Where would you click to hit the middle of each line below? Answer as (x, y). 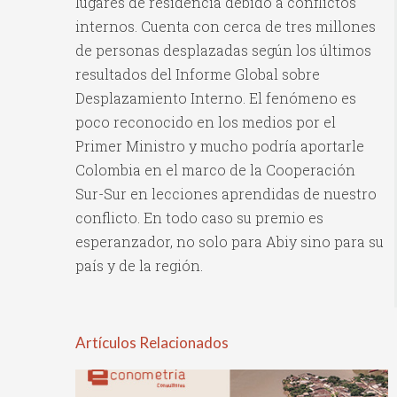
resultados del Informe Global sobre (198, 74)
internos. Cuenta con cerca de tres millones (226, 27)
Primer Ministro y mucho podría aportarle (220, 146)
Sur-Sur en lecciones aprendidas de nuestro (226, 194)
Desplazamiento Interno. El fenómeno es (216, 98)
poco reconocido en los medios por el (206, 122)
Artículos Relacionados (152, 343)
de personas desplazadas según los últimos (223, 51)
